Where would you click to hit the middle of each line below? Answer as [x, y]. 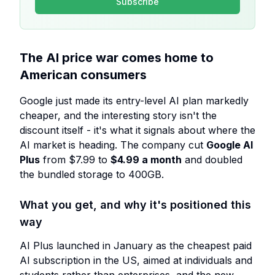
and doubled [212, 160]
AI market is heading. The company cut [113, 145]
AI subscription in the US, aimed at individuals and [136, 260]
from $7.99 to [75, 160]
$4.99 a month [146, 160]
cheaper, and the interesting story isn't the [118, 115]
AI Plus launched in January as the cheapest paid [136, 246]
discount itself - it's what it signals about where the [137, 130]
